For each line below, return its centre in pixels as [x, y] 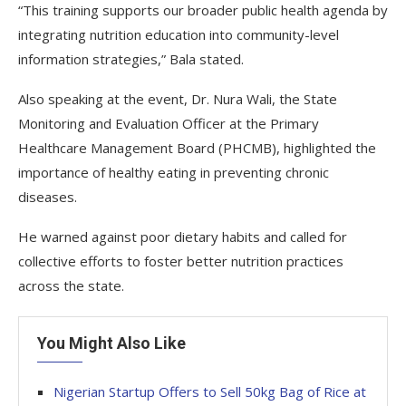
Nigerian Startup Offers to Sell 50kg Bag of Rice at [210, 391]
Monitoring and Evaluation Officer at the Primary [169, 123]
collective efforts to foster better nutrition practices [181, 261]
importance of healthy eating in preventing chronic [174, 172]
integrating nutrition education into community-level [179, 34]
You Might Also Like [111, 343]
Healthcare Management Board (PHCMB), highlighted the [197, 148]
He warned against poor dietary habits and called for [183, 237]
